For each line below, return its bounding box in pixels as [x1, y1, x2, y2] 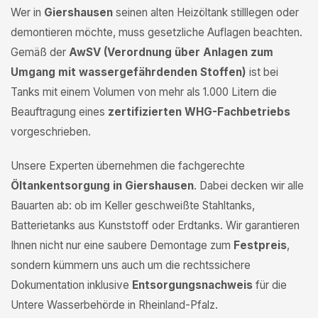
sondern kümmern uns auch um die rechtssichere [11, 258, 251, 272]
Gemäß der [11, 45, 69, 59]
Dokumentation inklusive [11, 278, 132, 292]
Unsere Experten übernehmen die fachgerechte [11, 159, 245, 172]
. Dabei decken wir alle [194, 179, 304, 192]
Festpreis [234, 238, 287, 252]
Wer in [11, 6, 44, 19]
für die [253, 278, 287, 292]
